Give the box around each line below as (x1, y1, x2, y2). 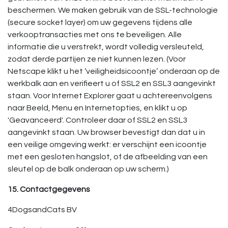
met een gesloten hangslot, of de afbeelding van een (8, 153, 208, 161)
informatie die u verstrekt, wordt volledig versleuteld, (8, 43, 204, 51)
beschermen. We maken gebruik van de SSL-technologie (8, 6, 218, 14)
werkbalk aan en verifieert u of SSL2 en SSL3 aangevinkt (8, 79, 216, 88)
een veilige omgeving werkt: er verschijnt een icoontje (8, 140, 207, 149)
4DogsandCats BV (8, 206, 77, 214)
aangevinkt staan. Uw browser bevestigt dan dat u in (8, 128, 205, 136)
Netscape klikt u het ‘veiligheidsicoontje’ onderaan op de (8, 67, 220, 75)
